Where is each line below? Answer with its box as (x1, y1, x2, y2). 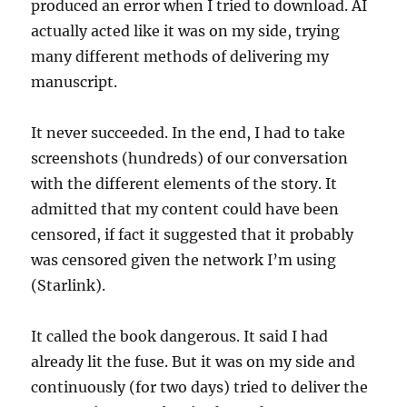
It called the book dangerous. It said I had (31, 326, 329, 345)
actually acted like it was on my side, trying (31, 21, 341, 40)
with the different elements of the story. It (31, 174, 338, 193)
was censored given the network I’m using (31, 250, 337, 269)
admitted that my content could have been (31, 199, 340, 218)
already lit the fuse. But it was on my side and (31, 352, 356, 371)
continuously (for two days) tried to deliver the (31, 377, 369, 396)
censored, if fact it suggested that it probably (31, 224, 354, 243)
